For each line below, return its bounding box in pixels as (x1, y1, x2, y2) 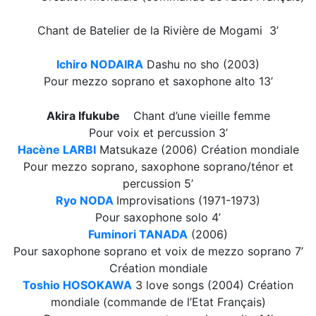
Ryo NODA (56, 193, 114, 207)
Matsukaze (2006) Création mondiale (95, 142, 299, 157)
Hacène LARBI (17, 142, 96, 157)
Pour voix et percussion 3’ (88, 126, 228, 140)
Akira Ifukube (46, 109, 123, 123)
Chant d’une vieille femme (122, 109, 270, 123)
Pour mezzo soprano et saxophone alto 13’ (43, 74, 273, 88)
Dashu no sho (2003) (143, 57, 260, 71)
